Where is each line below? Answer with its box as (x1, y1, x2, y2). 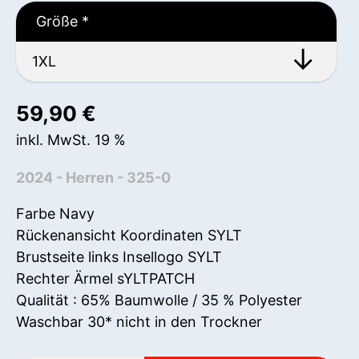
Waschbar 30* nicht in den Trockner (16, 313, 262, 330)
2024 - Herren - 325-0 (16, 168, 171, 186)
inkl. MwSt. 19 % (16, 131, 126, 148)
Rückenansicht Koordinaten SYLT (16, 226, 242, 244)
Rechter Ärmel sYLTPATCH (16, 269, 195, 287)
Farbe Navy (16, 204, 95, 222)
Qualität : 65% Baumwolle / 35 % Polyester (16, 291, 302, 309)
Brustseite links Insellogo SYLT (16, 248, 222, 265)
